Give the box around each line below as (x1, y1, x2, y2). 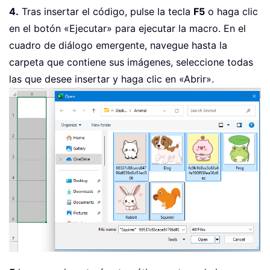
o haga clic (205, 5, 258, 18)
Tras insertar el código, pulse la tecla (19, 5, 193, 18)
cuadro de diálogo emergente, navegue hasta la (9, 39, 227, 52)
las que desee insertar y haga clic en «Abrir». (9, 73, 214, 86)
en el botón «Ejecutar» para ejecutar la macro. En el (9, 22, 246, 35)
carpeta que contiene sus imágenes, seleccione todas (9, 56, 253, 69)
